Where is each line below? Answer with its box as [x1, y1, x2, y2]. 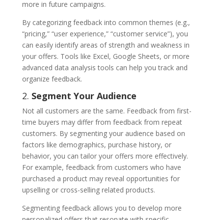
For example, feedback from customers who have [22, 162, 181, 172]
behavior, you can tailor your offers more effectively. [22, 151, 188, 161]
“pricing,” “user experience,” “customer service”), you [22, 28, 188, 38]
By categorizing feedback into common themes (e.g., [22, 17, 190, 27]
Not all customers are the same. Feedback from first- [22, 106, 192, 115]
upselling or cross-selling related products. [22, 185, 155, 194]
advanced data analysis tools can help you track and [22, 62, 188, 72]
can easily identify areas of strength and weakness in [22, 40, 190, 50]
